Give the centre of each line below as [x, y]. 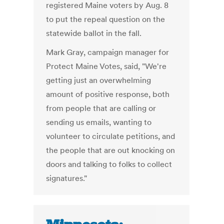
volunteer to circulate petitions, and [111, 136]
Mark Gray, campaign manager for [108, 52]
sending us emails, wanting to [99, 122]
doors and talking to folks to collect [109, 164]
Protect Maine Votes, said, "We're [106, 66]
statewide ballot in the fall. [94, 33]
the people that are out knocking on [111, 150]
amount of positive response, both [108, 94]
